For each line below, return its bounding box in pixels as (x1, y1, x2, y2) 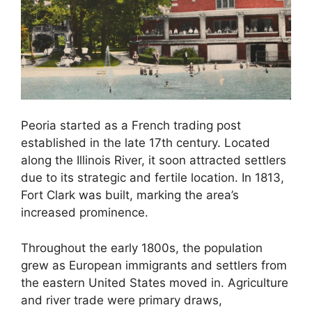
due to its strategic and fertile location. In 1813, (21, 171, 284, 185)
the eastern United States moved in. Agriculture (21, 275, 288, 290)
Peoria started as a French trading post (21, 118, 241, 133)
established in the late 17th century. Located (21, 136, 270, 150)
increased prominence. (21, 205, 148, 220)
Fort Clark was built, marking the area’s (21, 188, 239, 203)
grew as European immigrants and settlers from (21, 258, 287, 272)
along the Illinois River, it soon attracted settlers (21, 153, 286, 168)
